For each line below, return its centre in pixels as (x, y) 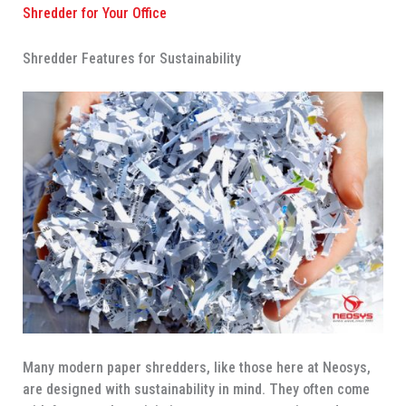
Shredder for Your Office (94, 14)
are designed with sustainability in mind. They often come (196, 389)
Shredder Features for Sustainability (131, 58)
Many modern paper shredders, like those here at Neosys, (196, 367)
